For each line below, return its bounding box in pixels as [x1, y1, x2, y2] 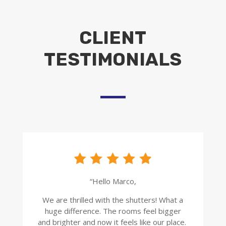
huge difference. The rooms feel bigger [44, 205, 181, 216]
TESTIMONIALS [44, 48, 182, 70]
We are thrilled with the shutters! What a [42, 194, 184, 205]
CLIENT [79, 26, 147, 48]
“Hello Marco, [89, 176, 136, 186]
